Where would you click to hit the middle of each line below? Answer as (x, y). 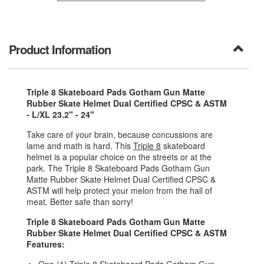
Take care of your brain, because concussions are (120, 135)
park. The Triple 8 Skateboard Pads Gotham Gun (118, 168)
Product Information (60, 49)
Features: (47, 244)
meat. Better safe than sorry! (80, 202)
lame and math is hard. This (80, 146)
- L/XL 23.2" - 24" (60, 115)
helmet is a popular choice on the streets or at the (119, 157)
